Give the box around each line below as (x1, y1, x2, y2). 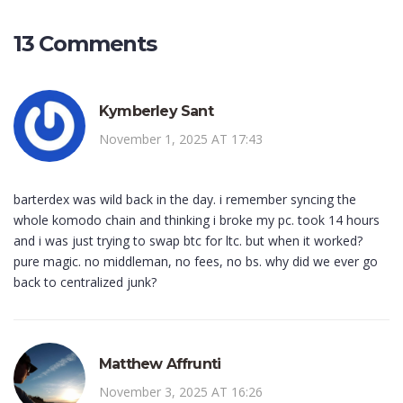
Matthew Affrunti (99, 355, 221, 373)
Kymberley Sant (99, 103, 213, 121)
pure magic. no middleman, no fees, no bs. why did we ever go (13, 253, 378, 271)
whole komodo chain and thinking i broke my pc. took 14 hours (13, 211, 380, 229)
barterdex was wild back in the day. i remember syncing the (13, 191, 356, 209)
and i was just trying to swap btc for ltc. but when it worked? (13, 232, 363, 250)
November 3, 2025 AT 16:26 (99, 383, 263, 401)
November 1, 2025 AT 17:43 (99, 130, 263, 148)
